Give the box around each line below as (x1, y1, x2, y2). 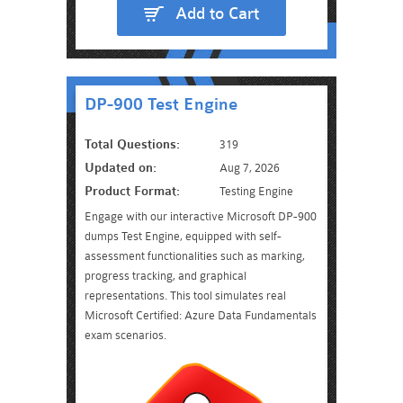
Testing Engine (219, 184, 293, 198)
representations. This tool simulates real (85, 289, 286, 302)
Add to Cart (175, 4, 259, 23)
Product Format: (85, 184, 180, 199)
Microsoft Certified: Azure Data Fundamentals (85, 309, 317, 322)
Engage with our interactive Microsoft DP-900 (85, 210, 317, 223)
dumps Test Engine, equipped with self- (85, 229, 282, 243)
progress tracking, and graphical (85, 269, 246, 282)
